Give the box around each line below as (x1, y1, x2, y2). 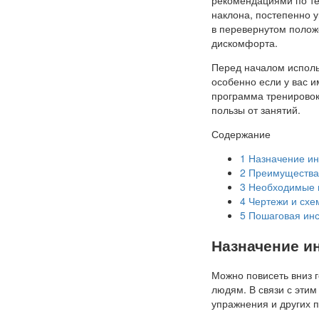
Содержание (211, 126, 271, 141)
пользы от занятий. (211, 102, 300, 117)
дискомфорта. (211, 35, 278, 50)
